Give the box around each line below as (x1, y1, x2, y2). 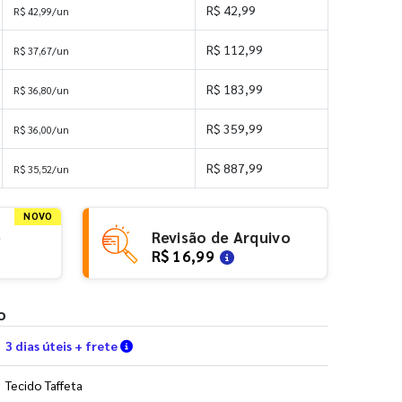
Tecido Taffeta (5, 376, 83, 393)
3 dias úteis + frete (5, 336, 120, 354)
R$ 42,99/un (13, 4, 69, 18)
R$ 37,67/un (13, 43, 69, 57)
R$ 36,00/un (13, 122, 69, 136)
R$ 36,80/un (13, 83, 69, 97)
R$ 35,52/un (13, 162, 69, 176)
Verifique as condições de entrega (132, 336, 336, 353)
